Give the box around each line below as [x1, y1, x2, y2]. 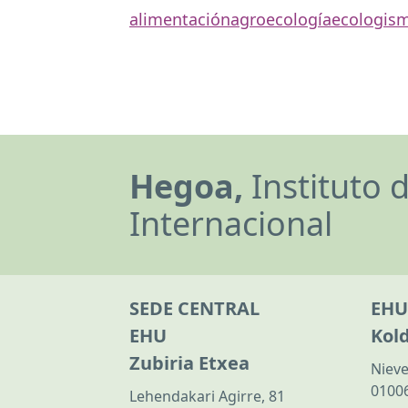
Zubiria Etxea [129, 351, 250, 375]
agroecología [230, 8, 331, 30]
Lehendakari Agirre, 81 [129, 386, 285, 406]
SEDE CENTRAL [129, 296, 260, 321]
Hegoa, [129, 163, 243, 209]
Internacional [129, 200, 332, 246]
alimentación [129, 8, 230, 30]
